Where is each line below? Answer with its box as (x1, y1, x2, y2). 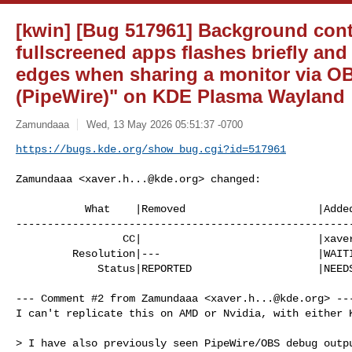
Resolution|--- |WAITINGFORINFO (16, 247, 72, 260)
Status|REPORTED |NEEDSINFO (16, 262, 97, 275)
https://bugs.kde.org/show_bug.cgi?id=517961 (16, 142, 286, 156)
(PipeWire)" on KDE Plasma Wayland (16, 86, 345, 107)
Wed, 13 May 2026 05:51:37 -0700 (86, 118, 243, 130)
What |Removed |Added (16, 202, 85, 215)
